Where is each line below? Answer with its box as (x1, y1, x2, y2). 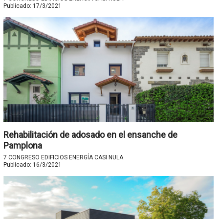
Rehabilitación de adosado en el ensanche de (3, 130, 177, 140)
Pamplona (3, 140, 42, 151)
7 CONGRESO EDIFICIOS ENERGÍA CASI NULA (3, 154, 123, 161)
